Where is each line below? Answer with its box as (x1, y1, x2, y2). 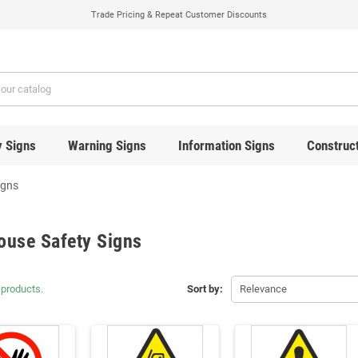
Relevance (239, 282, 287, 295)
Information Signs (177, 137, 275, 153)
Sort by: (186, 282, 223, 295)
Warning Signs (67, 137, 146, 153)
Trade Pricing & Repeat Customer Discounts (91, 10, 267, 20)
